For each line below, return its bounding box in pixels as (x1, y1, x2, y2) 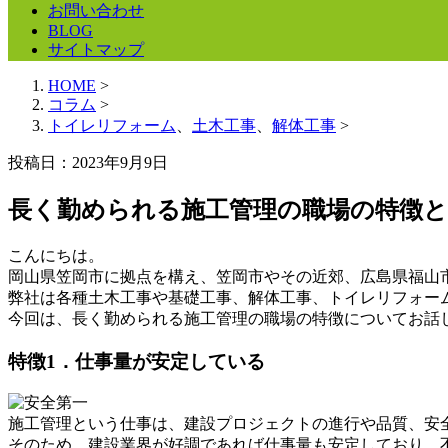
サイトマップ (48, 41, 144, 58)
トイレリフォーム (48, 117, 176, 134)
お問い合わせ (48, 2, 144, 19)
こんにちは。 (8, 246, 104, 264)
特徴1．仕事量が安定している (8, 350, 265, 372)
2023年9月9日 (72, 154, 168, 171)
